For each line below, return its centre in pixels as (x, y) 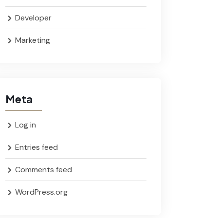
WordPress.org (41, 192)
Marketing (33, 40)
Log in (26, 125)
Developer (33, 18)
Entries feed (36, 147)
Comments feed (44, 170)
